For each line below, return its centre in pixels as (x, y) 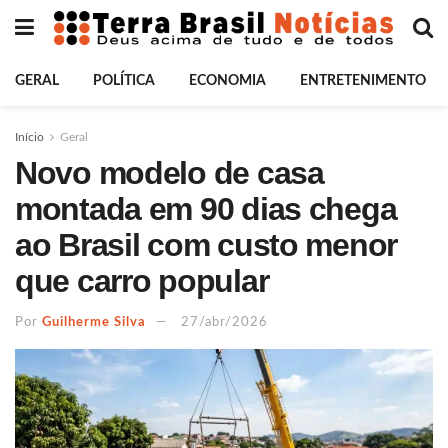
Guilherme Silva (94, 322)
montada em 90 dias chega (206, 209)
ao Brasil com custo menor (206, 245)
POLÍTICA (124, 81)
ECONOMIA (227, 81)
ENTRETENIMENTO (363, 81)
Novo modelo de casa (169, 173)
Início (29, 137)
